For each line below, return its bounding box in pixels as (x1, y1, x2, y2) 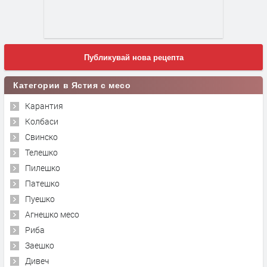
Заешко (25, 240, 54, 252)
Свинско (25, 131, 58, 143)
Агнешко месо (25, 209, 79, 221)
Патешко (25, 178, 60, 190)
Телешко (25, 147, 58, 159)
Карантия (25, 100, 63, 112)
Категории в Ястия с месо (63, 80, 131, 91)
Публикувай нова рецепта (83, 53, 184, 63)
